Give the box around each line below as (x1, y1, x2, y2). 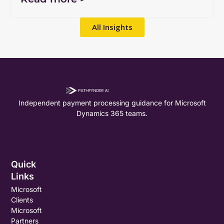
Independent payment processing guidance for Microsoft (18, 98, 206, 107)
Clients (11, 195, 33, 204)
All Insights (91, 21, 132, 32)
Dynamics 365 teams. (76, 108, 147, 117)
